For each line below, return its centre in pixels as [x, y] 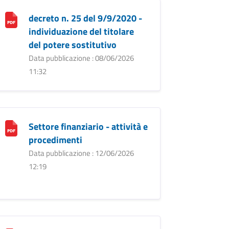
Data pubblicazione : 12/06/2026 [81, 153]
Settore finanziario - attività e [88, 126]
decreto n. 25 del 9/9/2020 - [85, 18]
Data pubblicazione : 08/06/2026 [81, 58]
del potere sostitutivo [72, 44]
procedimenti [55, 140]
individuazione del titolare [81, 31]
